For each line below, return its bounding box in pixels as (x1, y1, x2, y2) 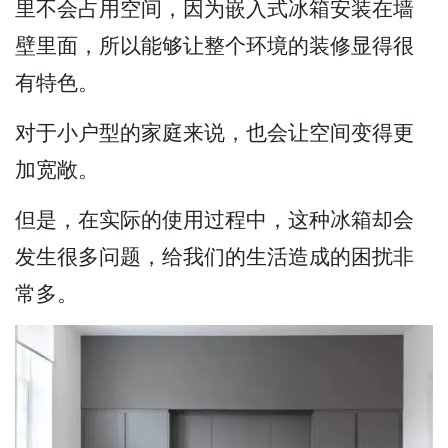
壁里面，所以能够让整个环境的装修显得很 (15, 34, 414, 58)
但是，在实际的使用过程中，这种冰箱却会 (15, 207, 414, 231)
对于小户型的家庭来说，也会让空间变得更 (15, 121, 414, 145)
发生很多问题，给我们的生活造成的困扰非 (15, 244, 414, 268)
